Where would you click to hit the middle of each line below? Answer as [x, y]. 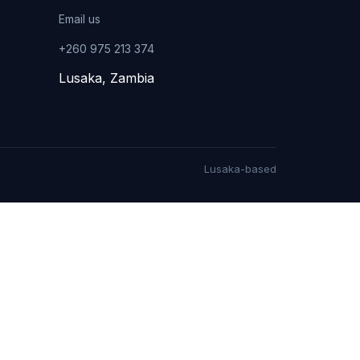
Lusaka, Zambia [107, 78]
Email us [80, 19]
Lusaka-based [240, 169]
